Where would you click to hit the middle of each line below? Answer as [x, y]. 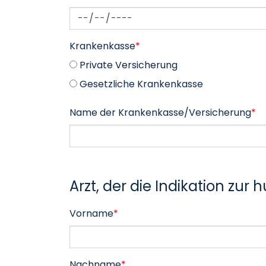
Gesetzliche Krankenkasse [140, 84]
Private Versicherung [127, 65]
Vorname [91, 213]
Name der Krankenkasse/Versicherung [160, 113]
